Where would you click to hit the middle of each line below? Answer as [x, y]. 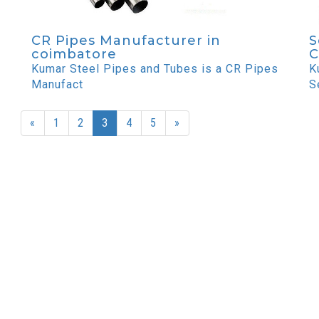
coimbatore [74, 54]
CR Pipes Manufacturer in [126, 41]
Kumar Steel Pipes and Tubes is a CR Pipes [155, 69]
